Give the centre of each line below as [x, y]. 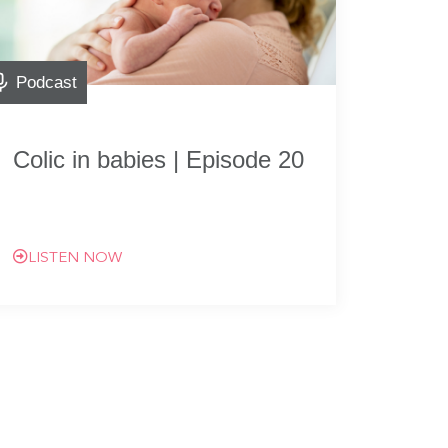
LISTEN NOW [74, 258]
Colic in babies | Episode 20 [158, 159]
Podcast [46, 82]
